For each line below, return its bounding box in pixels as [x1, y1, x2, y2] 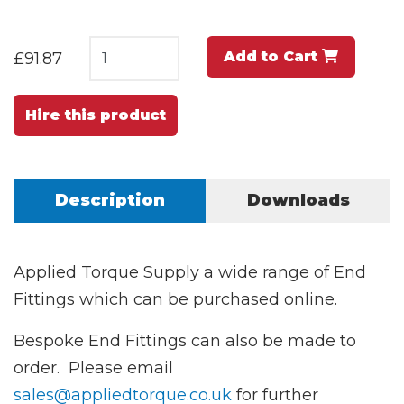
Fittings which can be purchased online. [14, 289, 337, 309]
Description [54, 189, 165, 210]
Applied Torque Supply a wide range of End [14, 262, 366, 282]
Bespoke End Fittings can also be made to [14, 330, 356, 351]
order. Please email [14, 357, 173, 378]
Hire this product [25, 106, 166, 124]
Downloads [246, 189, 350, 210]
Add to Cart [224, 47, 322, 65]
